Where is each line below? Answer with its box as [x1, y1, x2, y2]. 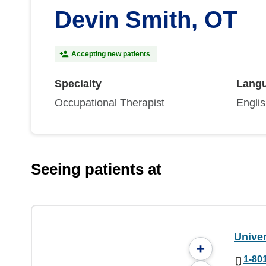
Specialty [55, 78, 102, 90]
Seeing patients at [31, 160, 161, 178]
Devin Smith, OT [55, 7, 237, 33]
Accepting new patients [71, 50, 150, 58]
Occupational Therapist [55, 97, 164, 109]
